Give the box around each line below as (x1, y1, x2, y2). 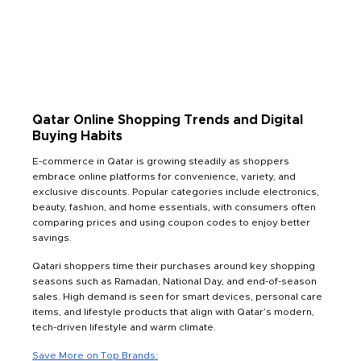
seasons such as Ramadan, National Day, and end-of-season (32, 276, 317, 287)
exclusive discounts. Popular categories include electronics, (32, 187, 319, 197)
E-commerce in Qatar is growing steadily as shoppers (32, 156, 289, 167)
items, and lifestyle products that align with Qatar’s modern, (32, 307, 314, 317)
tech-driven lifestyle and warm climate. (32, 322, 216, 333)
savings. (32, 233, 72, 243)
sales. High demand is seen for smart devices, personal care (32, 292, 322, 302)
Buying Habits (32, 130, 122, 143)
